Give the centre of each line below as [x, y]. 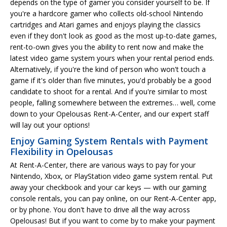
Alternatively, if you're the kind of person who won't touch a [108, 69]
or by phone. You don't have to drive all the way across [100, 209]
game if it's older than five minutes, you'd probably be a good [111, 80]
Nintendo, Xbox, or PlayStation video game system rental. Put [111, 176]
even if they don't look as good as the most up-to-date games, [113, 35]
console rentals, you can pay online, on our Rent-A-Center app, [113, 198]
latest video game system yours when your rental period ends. [112, 58]
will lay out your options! [50, 125]
